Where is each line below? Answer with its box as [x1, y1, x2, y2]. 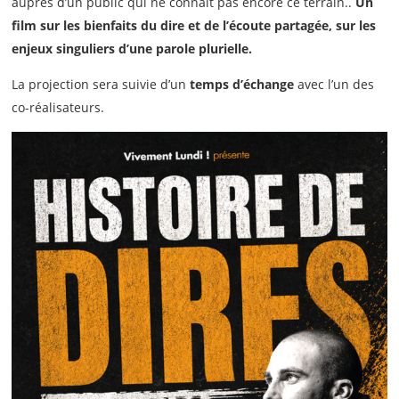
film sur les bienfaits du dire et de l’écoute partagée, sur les [12, 17, 377, 35]
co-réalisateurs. [12, 99, 105, 117]
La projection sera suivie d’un [12, 76, 191, 94]
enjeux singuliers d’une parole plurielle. [12, 40, 253, 58]
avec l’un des [294, 76, 375, 94]
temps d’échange [190, 76, 295, 94]
